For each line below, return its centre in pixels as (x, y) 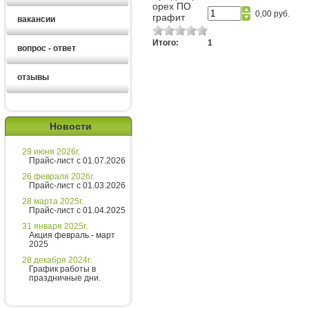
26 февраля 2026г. (58, 177)
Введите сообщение (120, 256)
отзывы (33, 77)
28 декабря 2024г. (57, 260)
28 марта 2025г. (53, 201)
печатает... (93, 219)
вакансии (36, 19)
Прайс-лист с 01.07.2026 (77, 161)
